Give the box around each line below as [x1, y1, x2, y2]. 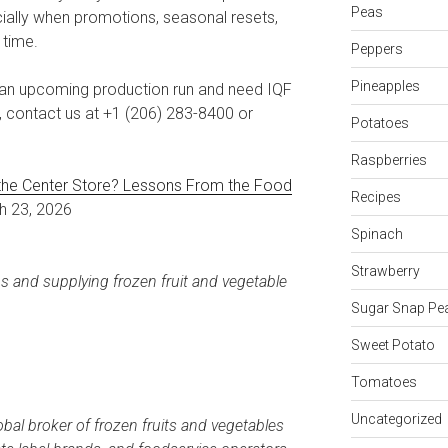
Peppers [350, 40, 403, 57]
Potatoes [350, 114, 409, 131]
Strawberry [350, 262, 420, 279]
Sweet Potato [350, 336, 435, 353]
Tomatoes [350, 373, 417, 390]
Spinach [350, 225, 403, 242]
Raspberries [350, 151, 427, 168]
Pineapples [350, 77, 420, 94]
